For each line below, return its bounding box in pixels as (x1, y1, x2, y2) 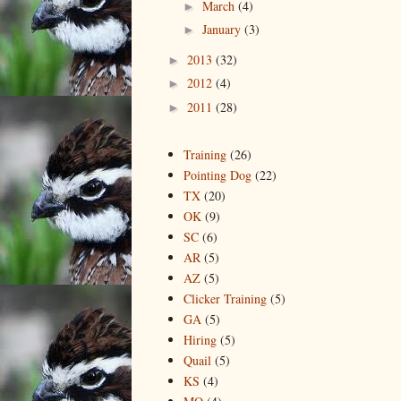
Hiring (183, 330, 217, 348)
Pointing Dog (183, 166, 252, 183)
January (201, 21, 244, 38)
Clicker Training (183, 289, 267, 307)
